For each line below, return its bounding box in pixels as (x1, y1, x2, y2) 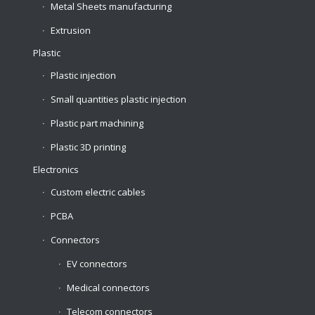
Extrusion (50, 24, 91, 37)
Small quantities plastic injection (50, 93, 186, 106)
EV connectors (66, 257, 127, 271)
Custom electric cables (50, 186, 146, 199)
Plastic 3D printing (50, 141, 126, 154)
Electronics (32, 163, 79, 176)
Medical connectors (66, 281, 150, 295)
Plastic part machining (50, 117, 143, 130)
